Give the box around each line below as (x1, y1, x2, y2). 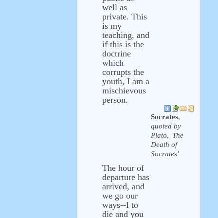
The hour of (102, 163, 144, 173)
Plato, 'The (151, 131, 183, 139)
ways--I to (102, 200, 138, 210)
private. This (102, 12, 147, 21)
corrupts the (102, 67, 144, 77)
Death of (151, 141, 177, 148)
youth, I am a (102, 76, 149, 86)
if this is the (102, 39, 144, 49)
